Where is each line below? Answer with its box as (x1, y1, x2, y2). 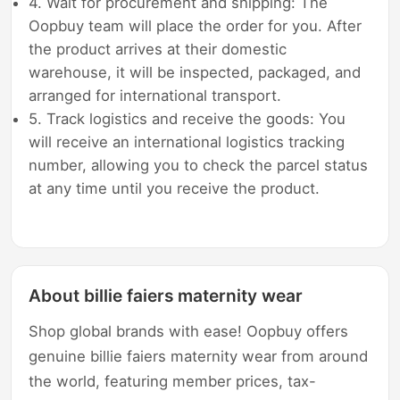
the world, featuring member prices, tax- (29, 372, 317, 391)
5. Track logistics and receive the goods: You (29, 109, 346, 128)
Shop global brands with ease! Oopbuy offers (29, 322, 349, 341)
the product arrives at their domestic (29, 39, 287, 58)
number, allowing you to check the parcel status (29, 155, 369, 174)
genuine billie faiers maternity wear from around (29, 347, 369, 366)
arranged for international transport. (29, 86, 282, 104)
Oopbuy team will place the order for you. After (29, 16, 362, 35)
